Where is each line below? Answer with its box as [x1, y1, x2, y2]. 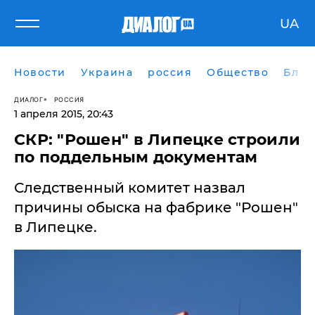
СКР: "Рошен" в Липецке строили [14, 130, 301, 149]
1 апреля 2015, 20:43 [14, 108, 113, 120]
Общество [207, 66, 269, 79]
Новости [14, 66, 66, 79]
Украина [80, 66, 133, 79]
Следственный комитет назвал [14, 179, 245, 196]
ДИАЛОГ [14, 95, 43, 103]
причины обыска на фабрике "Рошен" [14, 199, 298, 216]
